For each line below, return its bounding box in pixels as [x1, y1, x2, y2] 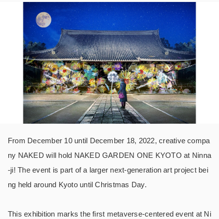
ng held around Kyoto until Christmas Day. [8, 180, 147, 189]
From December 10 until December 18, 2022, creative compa [8, 136, 210, 145]
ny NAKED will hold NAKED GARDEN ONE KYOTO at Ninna [8, 151, 211, 160]
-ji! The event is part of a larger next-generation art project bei [8, 166, 208, 175]
